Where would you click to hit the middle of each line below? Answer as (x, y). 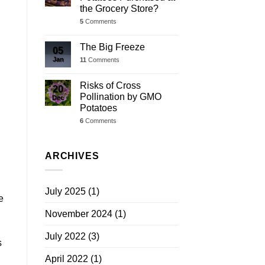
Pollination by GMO (121, 96)
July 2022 (65, 237)
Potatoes (98, 108)
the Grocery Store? (119, 8)
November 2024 (79, 214)
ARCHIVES (72, 156)
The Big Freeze (112, 47)
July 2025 (65, 192)
